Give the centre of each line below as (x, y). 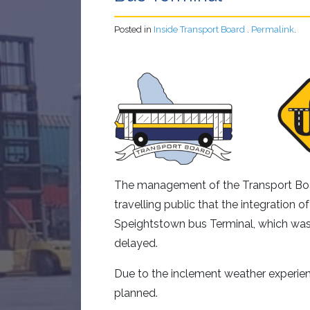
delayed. (136, 243)
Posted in (134, 29)
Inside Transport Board (199, 29)
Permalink (273, 29)
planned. (136, 293)
